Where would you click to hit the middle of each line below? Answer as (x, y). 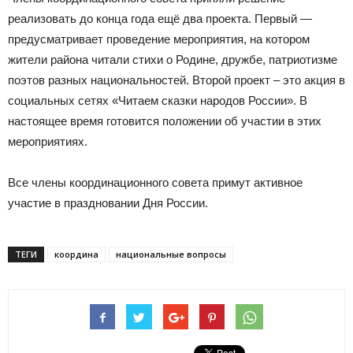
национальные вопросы (171, 254)
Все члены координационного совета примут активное (155, 182)
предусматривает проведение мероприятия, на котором (159, 39)
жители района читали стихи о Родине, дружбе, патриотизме (173, 59)
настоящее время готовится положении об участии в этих (165, 121)
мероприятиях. (48, 141)
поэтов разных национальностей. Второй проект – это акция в (176, 80)
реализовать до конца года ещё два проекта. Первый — (160, 19)
